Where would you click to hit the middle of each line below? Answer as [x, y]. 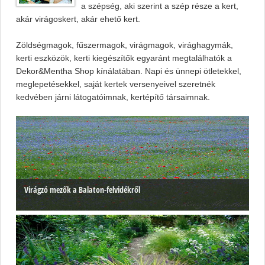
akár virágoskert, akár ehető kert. [78, 19]
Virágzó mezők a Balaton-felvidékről [82, 190]
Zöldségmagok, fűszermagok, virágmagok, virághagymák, [125, 45]
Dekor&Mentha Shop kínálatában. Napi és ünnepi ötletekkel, [129, 71]
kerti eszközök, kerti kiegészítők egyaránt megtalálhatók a [124, 58]
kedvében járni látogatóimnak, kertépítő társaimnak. [113, 97]
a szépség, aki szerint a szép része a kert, [160, 6]
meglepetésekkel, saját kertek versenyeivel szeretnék [116, 84]
